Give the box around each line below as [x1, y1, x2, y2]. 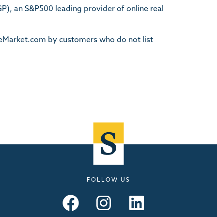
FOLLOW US [87, 177, 130, 184]
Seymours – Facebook [80, 189, 115, 197]
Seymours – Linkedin [146, 189, 176, 197]
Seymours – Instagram [113, 189, 150, 197]
